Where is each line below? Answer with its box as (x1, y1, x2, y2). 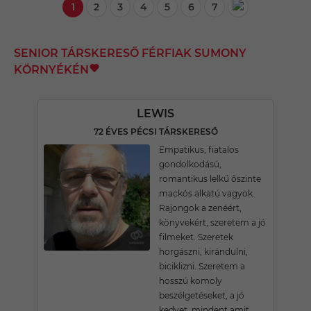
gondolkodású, (159, 159, 221, 169)
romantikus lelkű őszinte (159, 174, 261, 184)
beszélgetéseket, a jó (159, 290, 244, 301)
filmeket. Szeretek (159, 232, 233, 242)
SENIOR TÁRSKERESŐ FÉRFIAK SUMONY (14, 47, 246, 60)
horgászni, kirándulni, (159, 246, 248, 257)
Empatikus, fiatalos (159, 144, 239, 155)
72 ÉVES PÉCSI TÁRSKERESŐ (93, 126, 218, 137)
